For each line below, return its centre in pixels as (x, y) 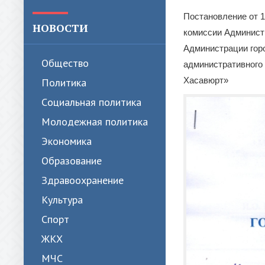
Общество (65, 63)
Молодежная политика (95, 122)
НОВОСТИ (60, 28)
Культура (62, 200)
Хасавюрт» (206, 80)
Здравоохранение (83, 180)
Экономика (67, 141)
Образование (72, 161)
